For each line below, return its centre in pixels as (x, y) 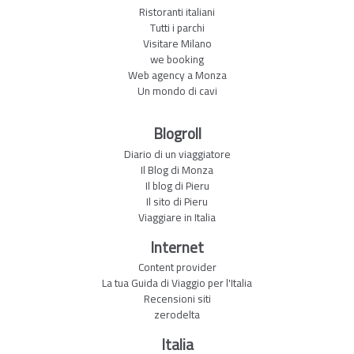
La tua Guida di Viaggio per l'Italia (177, 283)
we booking (177, 59)
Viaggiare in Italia (177, 217)
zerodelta (177, 315)
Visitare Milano (177, 43)
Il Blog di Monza (177, 169)
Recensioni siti (177, 299)
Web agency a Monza (177, 75)
